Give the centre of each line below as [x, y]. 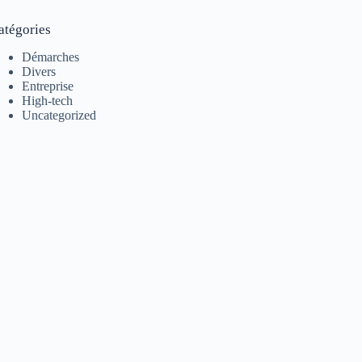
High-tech [48, 100]
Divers [39, 71]
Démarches [51, 57]
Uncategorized [59, 115]
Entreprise [48, 86]
